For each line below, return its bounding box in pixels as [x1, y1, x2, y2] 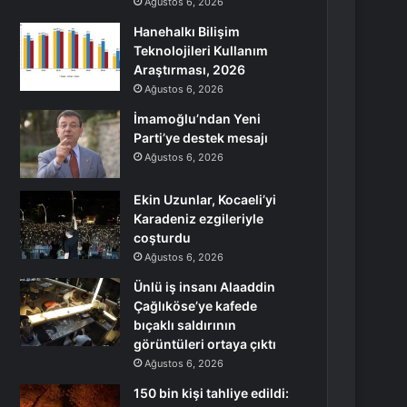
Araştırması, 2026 [134, 62, 246, 77]
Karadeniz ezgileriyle [134, 211, 264, 226]
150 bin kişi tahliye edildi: [134, 385, 290, 401]
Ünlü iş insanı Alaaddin [134, 279, 276, 294]
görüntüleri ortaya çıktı [134, 336, 277, 352]
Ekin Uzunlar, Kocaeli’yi [134, 192, 277, 207]
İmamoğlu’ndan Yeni [134, 111, 262, 126]
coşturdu [134, 230, 192, 245]
